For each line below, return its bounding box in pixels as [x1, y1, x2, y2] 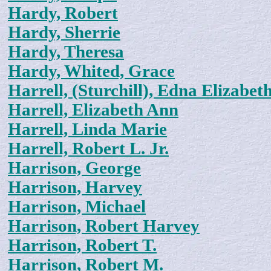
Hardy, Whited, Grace [8, 62, 175, 81]
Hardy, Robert [8, 4, 118, 23]
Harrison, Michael [8, 197, 146, 217]
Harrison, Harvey [8, 178, 142, 197]
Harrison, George [8, 158, 141, 178]
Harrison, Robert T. [8, 236, 157, 255]
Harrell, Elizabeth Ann [8, 100, 178, 120]
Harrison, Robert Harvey [8, 217, 200, 236]
